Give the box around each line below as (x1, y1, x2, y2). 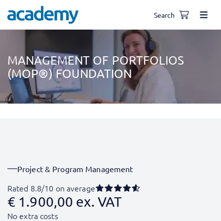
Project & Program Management (17, 164, 133, 174)
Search (153, 10, 175, 19)
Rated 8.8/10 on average (7, 183, 95, 193)
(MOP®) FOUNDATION (7, 66, 132, 80)
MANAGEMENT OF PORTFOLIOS (7, 53, 184, 67)
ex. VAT (76, 193, 122, 210)
